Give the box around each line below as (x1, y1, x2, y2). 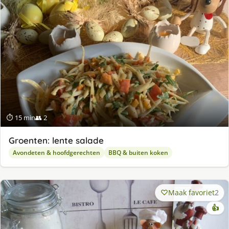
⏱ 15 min (7, 113, 35, 123)
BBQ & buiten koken (108, 148, 168, 157)
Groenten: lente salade (9, 135, 104, 146)
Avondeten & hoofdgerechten (13, 148, 100, 157)
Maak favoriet (168, 188, 215, 198)
